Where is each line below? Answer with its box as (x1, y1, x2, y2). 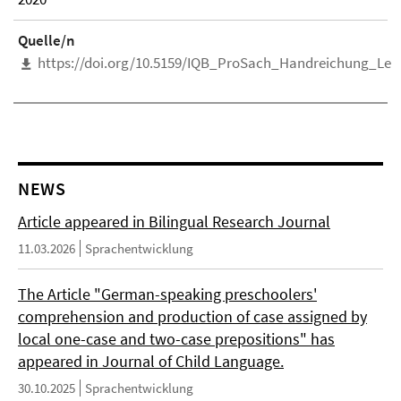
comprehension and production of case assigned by (18, 306, 367, 328)
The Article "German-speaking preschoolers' (18, 284, 317, 305)
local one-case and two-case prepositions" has (18, 328, 335, 350)
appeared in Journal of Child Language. (18, 351, 284, 372)
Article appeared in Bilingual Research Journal (18, 211, 330, 233)
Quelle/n (18, 30, 75, 50)
